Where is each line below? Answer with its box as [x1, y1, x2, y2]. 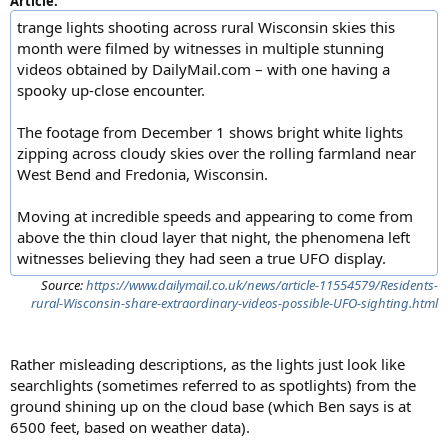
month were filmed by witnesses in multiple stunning [17, 38, 384, 59]
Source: [41, 276, 86, 295]
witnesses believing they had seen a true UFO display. [17, 248, 386, 269]
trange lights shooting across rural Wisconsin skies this [17, 17, 395, 38]
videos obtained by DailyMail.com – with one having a [17, 59, 390, 80]
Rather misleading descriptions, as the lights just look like [10, 354, 405, 375]
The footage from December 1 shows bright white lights [17, 122, 403, 143]
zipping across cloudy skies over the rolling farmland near [17, 143, 416, 164]
